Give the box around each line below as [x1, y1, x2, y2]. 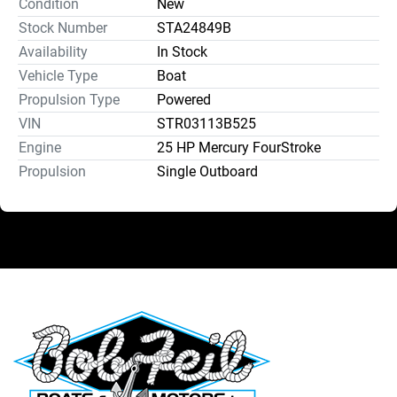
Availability [19, 43, 88, 60]
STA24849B [157, 19, 231, 36]
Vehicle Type [19, 66, 97, 84]
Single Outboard [157, 162, 258, 180]
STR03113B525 [157, 114, 256, 132]
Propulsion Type [19, 90, 120, 108]
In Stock [157, 43, 207, 60]
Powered [157, 90, 211, 108]
